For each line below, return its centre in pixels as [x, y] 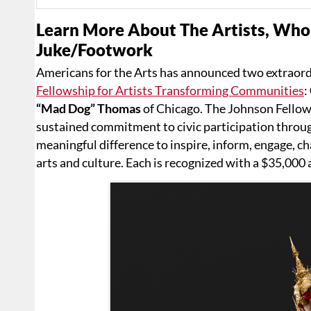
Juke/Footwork [94, 50]
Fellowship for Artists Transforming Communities [170, 91]
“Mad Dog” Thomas [89, 109]
